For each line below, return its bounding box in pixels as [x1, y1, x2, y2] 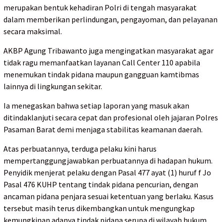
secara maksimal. [3, 26, 62, 37]
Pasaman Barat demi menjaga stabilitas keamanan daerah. [3, 124, 203, 135]
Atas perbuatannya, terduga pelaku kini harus [3, 144, 157, 154]
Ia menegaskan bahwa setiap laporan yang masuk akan [3, 101, 189, 111]
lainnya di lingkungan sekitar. [3, 81, 102, 92]
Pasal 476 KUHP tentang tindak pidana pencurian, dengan [3, 179, 198, 190]
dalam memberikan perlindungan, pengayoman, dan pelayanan [3, 14, 218, 25]
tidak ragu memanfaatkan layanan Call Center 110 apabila [3, 57, 200, 68]
